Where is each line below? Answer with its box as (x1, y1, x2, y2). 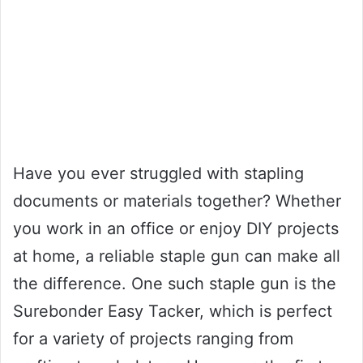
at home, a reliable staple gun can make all (13, 246, 340, 266)
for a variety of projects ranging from (13, 328, 293, 348)
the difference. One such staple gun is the (13, 273, 336, 293)
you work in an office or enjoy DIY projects (13, 218, 339, 238)
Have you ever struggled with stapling (13, 163, 304, 183)
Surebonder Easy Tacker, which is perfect (13, 301, 332, 321)
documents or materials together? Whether (13, 190, 341, 211)
